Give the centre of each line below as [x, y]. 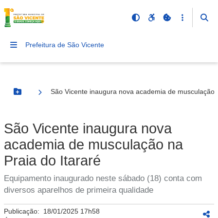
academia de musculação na [93, 145]
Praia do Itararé [52, 161]
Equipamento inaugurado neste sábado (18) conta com [103, 178]
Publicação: [24, 211]
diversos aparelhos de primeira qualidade [79, 190]
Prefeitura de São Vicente [65, 45]
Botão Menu [37, 96]
